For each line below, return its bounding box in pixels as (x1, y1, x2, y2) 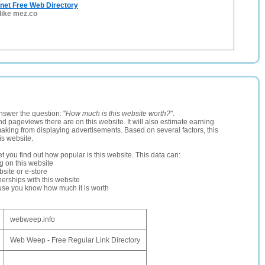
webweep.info (10, 215, 55, 224)
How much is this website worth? (66, 109, 170, 118)
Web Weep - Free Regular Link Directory (10, 236, 140, 244)
